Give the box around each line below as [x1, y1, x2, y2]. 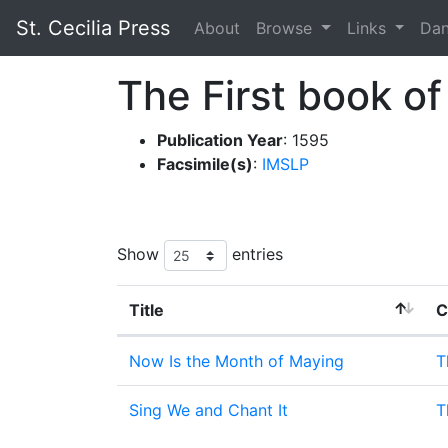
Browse [256, 18, 317, 38]
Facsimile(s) [157, 154, 253, 174]
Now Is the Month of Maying [129, 351, 344, 371]
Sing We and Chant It [129, 400, 288, 420]
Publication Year [157, 130, 283, 150]
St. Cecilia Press [16, 16, 170, 40]
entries [227, 243, 283, 264]
